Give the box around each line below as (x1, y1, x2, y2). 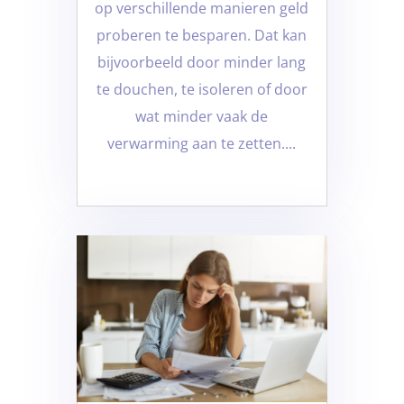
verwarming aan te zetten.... (107, 133, 297, 153)
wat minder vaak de (135, 106, 269, 126)
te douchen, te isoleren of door (96, 78, 308, 99)
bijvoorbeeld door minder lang (97, 51, 307, 72)
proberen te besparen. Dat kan (96, 24, 308, 45)
